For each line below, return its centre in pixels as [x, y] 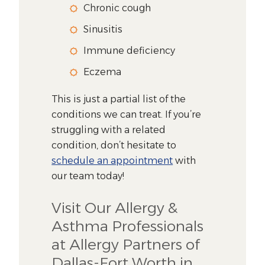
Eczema [103, 72]
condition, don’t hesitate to [114, 145]
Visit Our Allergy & [115, 207]
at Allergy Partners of [126, 244]
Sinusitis [103, 29]
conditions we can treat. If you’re [127, 114]
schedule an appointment [112, 160]
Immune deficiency [130, 50]
